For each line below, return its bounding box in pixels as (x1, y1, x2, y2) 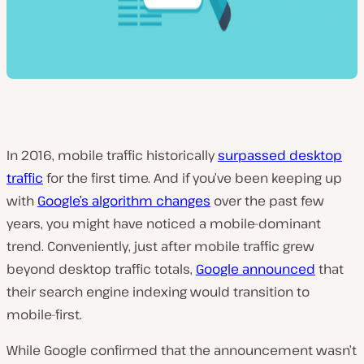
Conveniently (47, 237, 128, 255)
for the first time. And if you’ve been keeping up (43, 169, 342, 187)
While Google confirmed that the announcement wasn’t (6, 341, 357, 359)
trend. (6, 237, 47, 255)
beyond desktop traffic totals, (6, 260, 196, 278)
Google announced (196, 260, 315, 278)
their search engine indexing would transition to (6, 283, 310, 301)
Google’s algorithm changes (37, 192, 210, 210)
